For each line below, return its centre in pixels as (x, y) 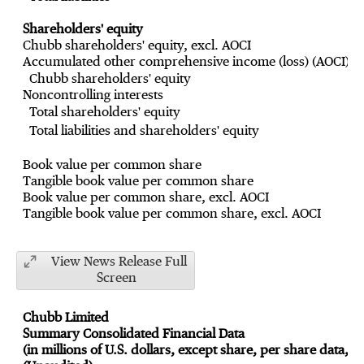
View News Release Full (119, 262)
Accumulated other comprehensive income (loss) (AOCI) (186, 63)
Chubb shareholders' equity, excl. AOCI (136, 46)
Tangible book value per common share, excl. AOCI (171, 214)
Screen (117, 279)
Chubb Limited (65, 318)
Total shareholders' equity (104, 113)
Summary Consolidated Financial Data (133, 335)
